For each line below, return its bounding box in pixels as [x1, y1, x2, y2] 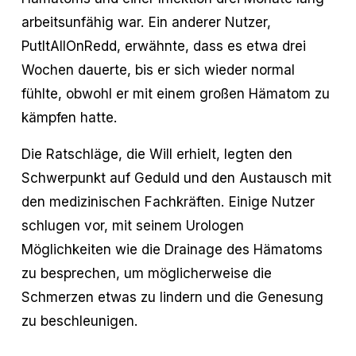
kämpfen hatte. [21, 108, 118, 126]
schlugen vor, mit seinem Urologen [21, 216, 244, 234]
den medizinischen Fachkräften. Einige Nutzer [21, 192, 315, 210]
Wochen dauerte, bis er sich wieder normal [21, 60, 295, 78]
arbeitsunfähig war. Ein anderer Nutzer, [21, 13, 271, 30]
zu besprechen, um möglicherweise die [21, 264, 272, 281]
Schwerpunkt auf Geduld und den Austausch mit [21, 168, 331, 186]
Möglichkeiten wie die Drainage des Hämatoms [21, 240, 323, 257]
